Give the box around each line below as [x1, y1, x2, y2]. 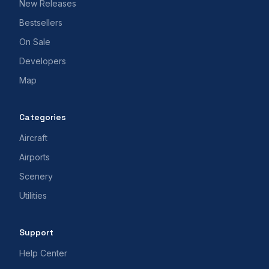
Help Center [19, 248, 67, 259]
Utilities [19, 190, 47, 201]
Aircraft [19, 133, 47, 144]
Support [19, 227, 53, 238]
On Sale [19, 37, 50, 47]
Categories [19, 112, 66, 123]
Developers [19, 56, 66, 67]
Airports [19, 152, 50, 163]
